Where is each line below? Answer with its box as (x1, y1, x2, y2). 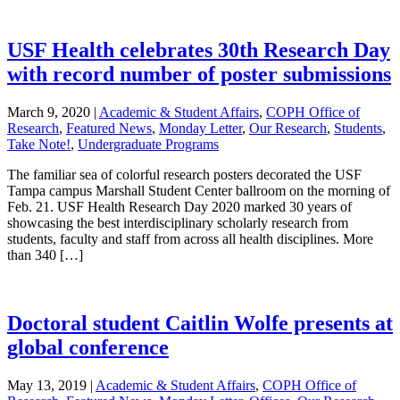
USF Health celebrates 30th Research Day (7, 38, 390, 62)
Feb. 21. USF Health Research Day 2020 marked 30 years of (7, 199, 352, 215)
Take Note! (7, 137, 71, 153)
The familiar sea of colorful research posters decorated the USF (7, 167, 362, 183)
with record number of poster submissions (7, 62, 391, 87)
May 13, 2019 (7, 377, 87, 393)
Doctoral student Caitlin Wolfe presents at (7, 311, 393, 335)
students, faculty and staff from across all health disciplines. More (7, 231, 373, 247)
